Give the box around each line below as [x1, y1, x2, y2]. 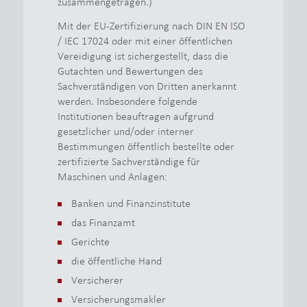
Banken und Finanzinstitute [71, 197, 191, 209]
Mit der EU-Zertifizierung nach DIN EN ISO [57, 20, 245, 32]
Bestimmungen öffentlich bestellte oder [57, 140, 234, 153]
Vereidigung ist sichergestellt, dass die [57, 50, 228, 62]
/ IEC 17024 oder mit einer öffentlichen [57, 35, 232, 47]
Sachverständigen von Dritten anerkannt [57, 80, 236, 93]
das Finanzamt [71, 216, 135, 228]
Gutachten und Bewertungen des [57, 65, 203, 77]
